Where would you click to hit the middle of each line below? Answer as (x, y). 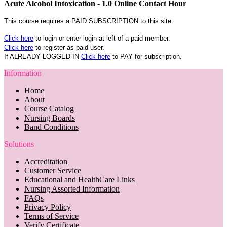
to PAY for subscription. (146, 56)
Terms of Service (51, 216)
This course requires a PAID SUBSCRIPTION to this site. (89, 21)
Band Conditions (51, 127)
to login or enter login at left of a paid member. (102, 38)
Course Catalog (49, 108)
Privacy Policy (48, 207)
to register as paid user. (69, 47)
